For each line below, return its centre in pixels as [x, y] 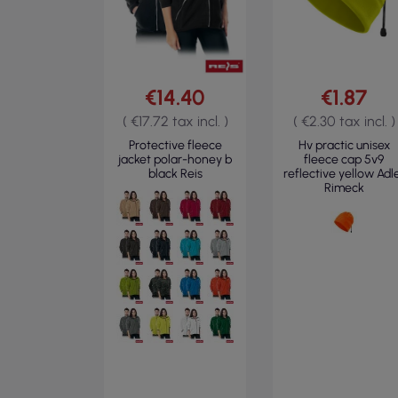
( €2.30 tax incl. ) [344, 121]
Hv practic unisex [344, 145]
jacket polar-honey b [175, 159]
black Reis [175, 174]
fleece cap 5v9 [344, 159]
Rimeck [344, 188]
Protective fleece [175, 145]
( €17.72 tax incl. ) [175, 121]
